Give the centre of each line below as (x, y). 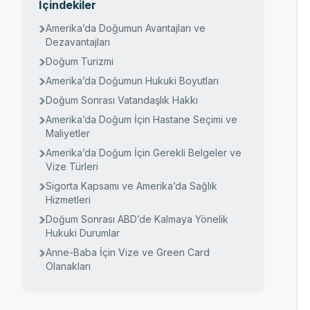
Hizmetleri (68, 200)
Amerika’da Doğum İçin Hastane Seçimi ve (142, 119)
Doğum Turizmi (80, 61)
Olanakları (68, 266)
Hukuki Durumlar (83, 233)
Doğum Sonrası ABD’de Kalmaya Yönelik (137, 219)
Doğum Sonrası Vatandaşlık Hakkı (122, 100)
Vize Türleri (72, 166)
